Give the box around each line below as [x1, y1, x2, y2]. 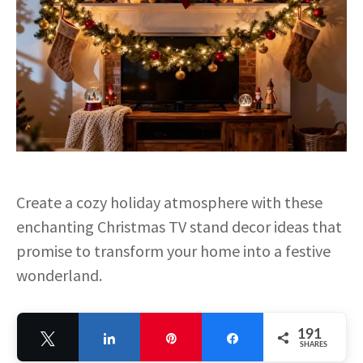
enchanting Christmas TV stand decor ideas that [16, 216, 342, 237]
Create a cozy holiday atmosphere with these [16, 192, 322, 213]
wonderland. [16, 265, 102, 286]
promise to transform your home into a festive [16, 241, 331, 262]
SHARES [300, 341, 327, 349]
